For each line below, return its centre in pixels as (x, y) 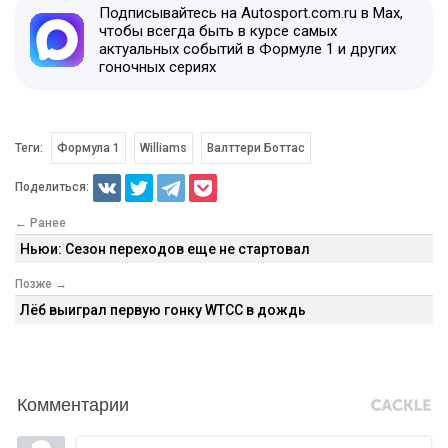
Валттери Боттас (255, 148)
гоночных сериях (157, 67)
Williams (163, 148)
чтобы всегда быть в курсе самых (218, 31)
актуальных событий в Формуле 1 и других (247, 49)
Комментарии (73, 403)
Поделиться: (52, 186)
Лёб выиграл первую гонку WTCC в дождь (163, 310)
